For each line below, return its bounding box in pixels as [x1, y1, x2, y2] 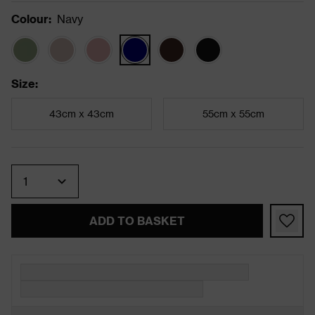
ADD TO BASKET [89, 213, 185, 227]
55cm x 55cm [202, 107, 264, 120]
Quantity [23, 164, 57, 174]
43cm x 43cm [49, 107, 114, 120]
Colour [11, 11, 49, 25]
